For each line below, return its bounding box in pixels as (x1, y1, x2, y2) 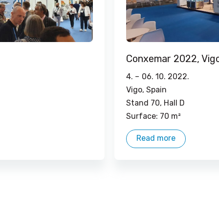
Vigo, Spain (126, 85, 167, 94)
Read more (136, 133, 175, 143)
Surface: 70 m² (126, 111, 181, 121)
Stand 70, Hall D (126, 98, 185, 108)
